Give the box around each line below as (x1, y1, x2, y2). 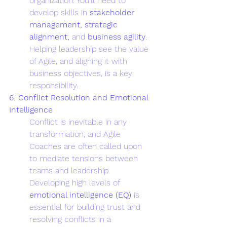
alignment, (29, 31, 69, 42)
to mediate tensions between (29, 153, 140, 163)
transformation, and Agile (29, 129, 123, 139)
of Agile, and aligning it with (29, 56, 130, 66)
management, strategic (29, 19, 120, 29)
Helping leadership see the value (29, 44, 151, 54)
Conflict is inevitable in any (29, 117, 129, 127)
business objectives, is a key (29, 68, 135, 78)
